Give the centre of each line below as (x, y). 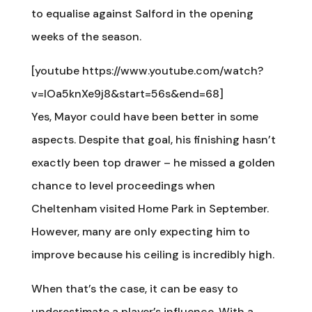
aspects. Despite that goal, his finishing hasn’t (153, 139)
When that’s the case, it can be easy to (134, 288)
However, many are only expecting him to (140, 231)
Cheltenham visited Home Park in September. (150, 208)
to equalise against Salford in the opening (142, 13)
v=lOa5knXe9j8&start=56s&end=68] (127, 93)
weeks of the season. (86, 36)
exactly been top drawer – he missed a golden (153, 162)
